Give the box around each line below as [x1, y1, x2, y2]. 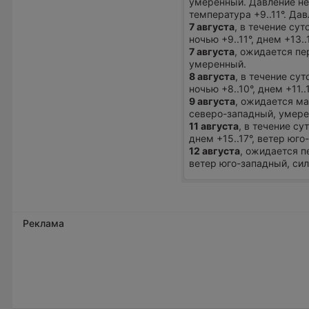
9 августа [189, 95, 236, 108]
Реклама [23, 217, 64, 229]
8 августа [189, 70, 236, 83]
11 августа [189, 120, 239, 132]
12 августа [189, 145, 241, 157]
